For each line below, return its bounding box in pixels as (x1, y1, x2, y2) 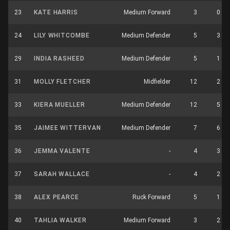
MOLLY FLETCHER (34, 78, 91, 85)
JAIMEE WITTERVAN (34, 124, 101, 131)
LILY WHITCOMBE (34, 32, 90, 39)
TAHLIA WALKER (34, 217, 87, 224)
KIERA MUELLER (34, 101, 85, 108)
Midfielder (144, 78, 170, 85)
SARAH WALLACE (34, 170, 90, 178)
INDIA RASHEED (34, 55, 85, 62)
